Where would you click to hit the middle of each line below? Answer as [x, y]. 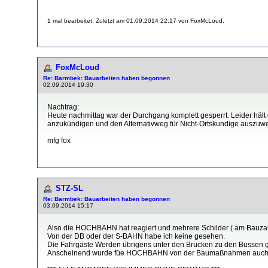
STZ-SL [69, 188]
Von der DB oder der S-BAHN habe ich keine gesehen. [136, 236]
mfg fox [59, 140]
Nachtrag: [63, 107]
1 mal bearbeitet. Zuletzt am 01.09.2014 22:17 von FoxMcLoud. [136, 20]
